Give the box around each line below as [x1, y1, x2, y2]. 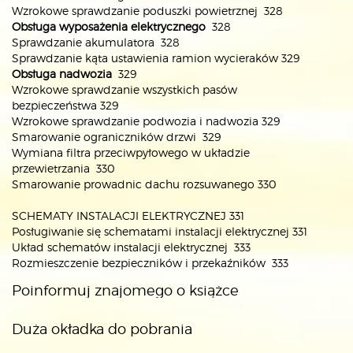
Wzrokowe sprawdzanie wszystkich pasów [12, 83, 237, 96]
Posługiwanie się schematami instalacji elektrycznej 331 [12, 225, 307, 238]
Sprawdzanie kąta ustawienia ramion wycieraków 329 [12, 51, 299, 65]
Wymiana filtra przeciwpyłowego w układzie [12, 146, 250, 159]
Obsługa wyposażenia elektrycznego [12, 20, 206, 33]
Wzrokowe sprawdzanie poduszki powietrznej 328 [12, 4, 283, 17]
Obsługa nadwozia [12, 67, 112, 80]
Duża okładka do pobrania [12, 321, 192, 337]
